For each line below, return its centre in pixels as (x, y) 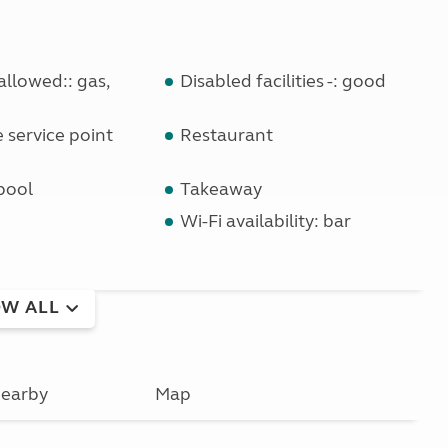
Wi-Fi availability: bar (266, 221)
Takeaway (221, 189)
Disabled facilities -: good (283, 81)
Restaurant (227, 135)
